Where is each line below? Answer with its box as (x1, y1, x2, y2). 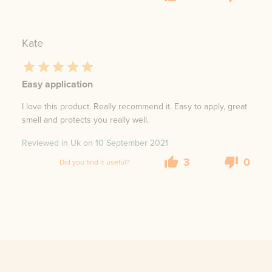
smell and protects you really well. (22, 114, 149, 127)
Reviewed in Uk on (22, 137, 93, 150)
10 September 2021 (95, 137, 168, 150)
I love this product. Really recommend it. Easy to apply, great (22, 100, 247, 114)
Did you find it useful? (59, 156, 130, 168)
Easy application (22, 77, 93, 92)
